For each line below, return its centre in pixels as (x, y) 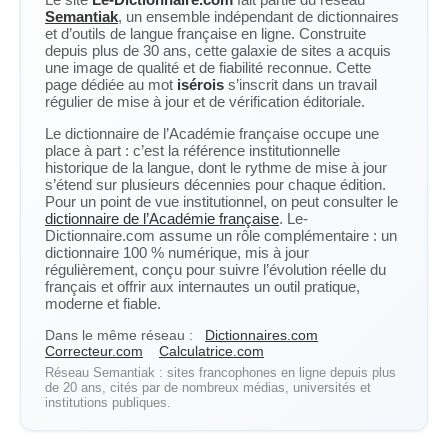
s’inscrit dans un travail (300, 84)
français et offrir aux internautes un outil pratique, (202, 286)
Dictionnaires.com (261, 335)
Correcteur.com (94, 351)
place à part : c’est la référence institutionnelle (192, 150)
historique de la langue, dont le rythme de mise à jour (216, 167)
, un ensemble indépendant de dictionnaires (258, 16)
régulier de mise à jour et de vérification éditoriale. (205, 101)
